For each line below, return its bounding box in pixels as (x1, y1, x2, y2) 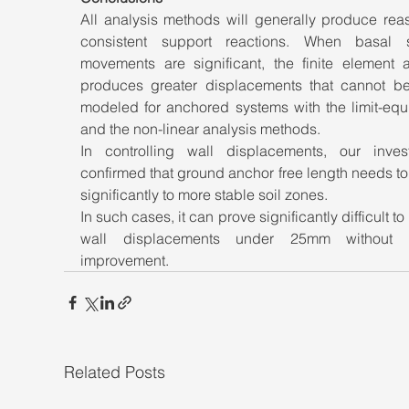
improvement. (80, 251, 169, 270)
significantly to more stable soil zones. (80, 185, 331, 204)
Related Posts (64, 362, 165, 383)
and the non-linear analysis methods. (80, 120, 324, 139)
